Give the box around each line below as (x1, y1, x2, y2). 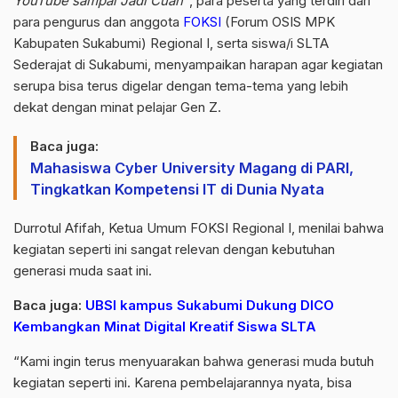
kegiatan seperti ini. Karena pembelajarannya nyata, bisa (13, 373, 352, 391)
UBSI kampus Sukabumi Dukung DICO (85, 296, 334, 314)
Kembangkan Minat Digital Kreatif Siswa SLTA (13, 317, 316, 335)
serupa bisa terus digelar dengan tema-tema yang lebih (13, 76, 348, 94)
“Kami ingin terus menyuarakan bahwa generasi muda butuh (13, 352, 374, 370)
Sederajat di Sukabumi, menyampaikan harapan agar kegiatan (13, 55, 383, 73)
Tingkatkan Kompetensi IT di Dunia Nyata (30, 179, 324, 198)
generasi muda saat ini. (13, 261, 152, 279)
